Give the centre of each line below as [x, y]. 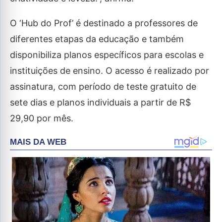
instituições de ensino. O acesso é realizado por [110, 71]
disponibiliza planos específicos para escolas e [107, 55]
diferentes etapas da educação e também [97, 39]
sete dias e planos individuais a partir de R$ [100, 102]
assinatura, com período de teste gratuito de [103, 86]
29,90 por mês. [42, 118]
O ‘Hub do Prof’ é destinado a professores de [104, 23]
